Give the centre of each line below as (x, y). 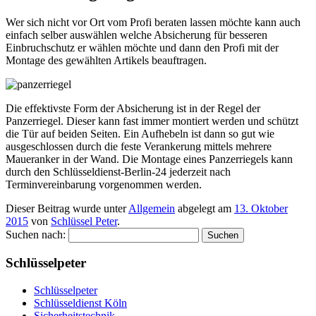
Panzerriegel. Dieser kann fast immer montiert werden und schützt (152, 121)
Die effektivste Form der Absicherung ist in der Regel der (133, 108)
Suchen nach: (36, 234)
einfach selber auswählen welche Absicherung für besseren (136, 35)
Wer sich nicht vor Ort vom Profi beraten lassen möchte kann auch (153, 22)
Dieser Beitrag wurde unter (67, 208)
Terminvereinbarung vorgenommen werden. (104, 184)
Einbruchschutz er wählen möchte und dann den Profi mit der (142, 47)
